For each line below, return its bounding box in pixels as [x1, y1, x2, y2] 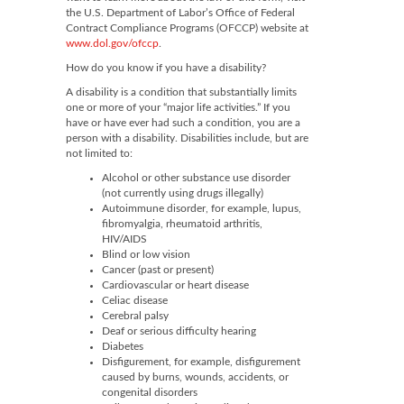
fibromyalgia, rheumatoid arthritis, [102, 218, 262, 229]
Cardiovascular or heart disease [102, 280, 249, 290]
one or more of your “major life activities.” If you [66, 102, 290, 113]
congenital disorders [102, 387, 197, 398]
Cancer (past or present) [102, 264, 214, 275]
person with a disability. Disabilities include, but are [66, 133, 308, 143]
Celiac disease [102, 295, 168, 306]
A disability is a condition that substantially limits [66, 87, 297, 97]
